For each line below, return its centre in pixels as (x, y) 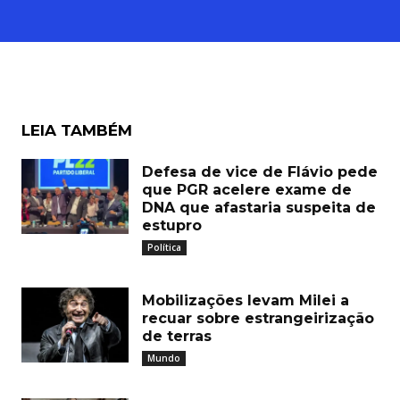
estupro (172, 225)
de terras (177, 336)
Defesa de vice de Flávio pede (260, 171)
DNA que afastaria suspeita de (259, 207)
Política (164, 247)
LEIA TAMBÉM (77, 130)
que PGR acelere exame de (247, 189)
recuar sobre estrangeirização (258, 318)
